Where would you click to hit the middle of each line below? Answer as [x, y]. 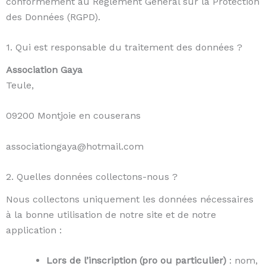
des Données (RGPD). [53, 17]
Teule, [20, 85]
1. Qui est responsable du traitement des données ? [124, 47]
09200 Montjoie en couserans [73, 116]
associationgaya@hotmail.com [75, 146]
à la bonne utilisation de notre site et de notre [111, 214]
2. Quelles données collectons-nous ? [92, 177]
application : [34, 230]
